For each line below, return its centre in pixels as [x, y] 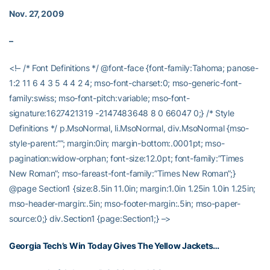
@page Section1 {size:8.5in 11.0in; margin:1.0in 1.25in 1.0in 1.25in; [132, 188]
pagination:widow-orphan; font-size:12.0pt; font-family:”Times [126, 158]
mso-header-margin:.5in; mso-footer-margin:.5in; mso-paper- [125, 203]
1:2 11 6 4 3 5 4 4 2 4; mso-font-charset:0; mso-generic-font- [125, 83]
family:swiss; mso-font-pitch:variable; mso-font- [99, 98]
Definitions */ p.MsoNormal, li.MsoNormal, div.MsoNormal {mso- [129, 128]
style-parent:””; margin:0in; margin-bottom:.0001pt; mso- [117, 143]
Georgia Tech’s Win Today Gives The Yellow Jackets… [114, 246]
